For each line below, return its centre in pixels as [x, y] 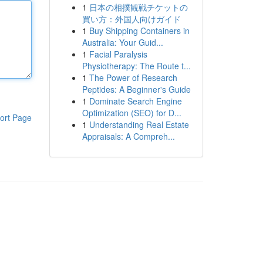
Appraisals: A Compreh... [128, 136]
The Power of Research [133, 77]
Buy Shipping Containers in [139, 31]
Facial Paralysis [118, 54]
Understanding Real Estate [139, 124]
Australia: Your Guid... [122, 42]
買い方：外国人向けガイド [131, 19]
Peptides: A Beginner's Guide [136, 89]
